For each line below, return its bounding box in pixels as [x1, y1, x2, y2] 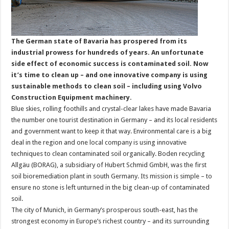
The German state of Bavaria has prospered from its [11, 37, 188, 45]
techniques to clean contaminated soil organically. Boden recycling [11, 149, 205, 157]
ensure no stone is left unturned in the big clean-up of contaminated [11, 183, 210, 191]
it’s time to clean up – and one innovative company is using [11, 71, 208, 79]
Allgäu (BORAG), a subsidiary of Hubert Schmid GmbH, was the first [11, 161, 207, 169]
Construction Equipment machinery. [11, 93, 132, 101]
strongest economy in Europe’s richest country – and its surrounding [11, 217, 210, 225]
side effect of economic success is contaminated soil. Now [11, 59, 209, 67]
